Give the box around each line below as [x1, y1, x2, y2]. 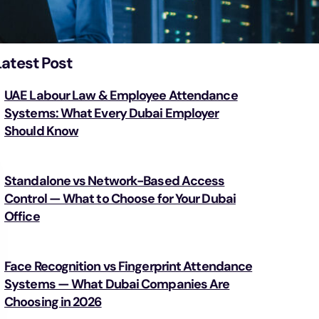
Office [4, 208, 40, 225]
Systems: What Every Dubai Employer [4, 105, 219, 122]
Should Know [4, 122, 79, 140]
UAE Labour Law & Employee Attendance [4, 87, 238, 104]
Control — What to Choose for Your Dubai [4, 190, 236, 207]
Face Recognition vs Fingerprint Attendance [4, 258, 253, 275]
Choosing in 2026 [4, 293, 102, 310]
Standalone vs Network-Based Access [4, 172, 225, 189]
